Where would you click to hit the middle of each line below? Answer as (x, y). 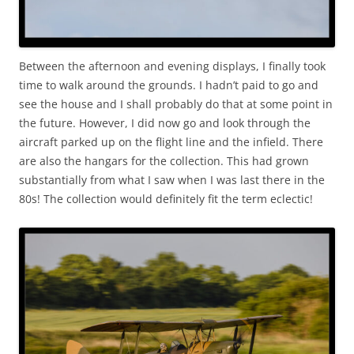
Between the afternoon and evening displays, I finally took (172, 66)
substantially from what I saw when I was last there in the (172, 180)
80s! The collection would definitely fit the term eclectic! (166, 199)
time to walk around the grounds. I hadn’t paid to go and (169, 85)
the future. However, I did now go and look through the (165, 123)
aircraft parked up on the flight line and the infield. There (171, 142)
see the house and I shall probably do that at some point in (176, 104)
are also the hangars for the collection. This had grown (164, 161)
